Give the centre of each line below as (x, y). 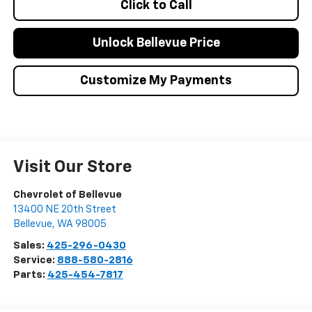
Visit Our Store (72, 167)
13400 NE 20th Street (64, 209)
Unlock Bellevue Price (156, 43)
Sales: (30, 245)
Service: (35, 260)
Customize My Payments (156, 80)
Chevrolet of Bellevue (67, 194)
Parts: (30, 274)
